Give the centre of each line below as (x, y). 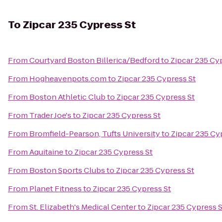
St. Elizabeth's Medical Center (83, 207)
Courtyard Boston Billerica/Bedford (94, 60)
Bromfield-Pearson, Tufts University (95, 134)
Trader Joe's (50, 115)
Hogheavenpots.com (68, 79)
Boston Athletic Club (67, 97)
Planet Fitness (55, 189)
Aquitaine (46, 152)
